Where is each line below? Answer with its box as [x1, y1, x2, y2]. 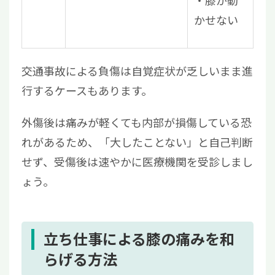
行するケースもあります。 [21, 82, 152, 99]
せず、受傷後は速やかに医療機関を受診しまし [21, 153, 253, 170]
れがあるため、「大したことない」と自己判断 [21, 134, 253, 150]
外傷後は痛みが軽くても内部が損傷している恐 [21, 114, 252, 131]
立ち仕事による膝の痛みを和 [44, 228, 234, 250]
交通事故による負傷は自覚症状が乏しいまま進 [21, 63, 253, 79]
